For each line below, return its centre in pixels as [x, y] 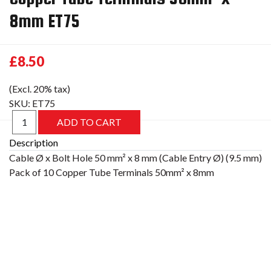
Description [34, 142]
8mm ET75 [44, 21]
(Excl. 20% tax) [40, 89]
